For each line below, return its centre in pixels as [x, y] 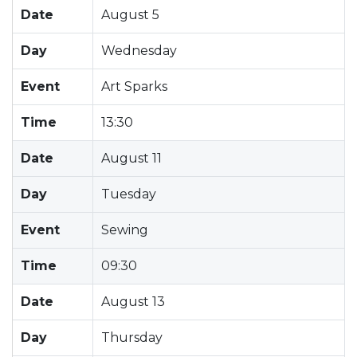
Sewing [125, 229]
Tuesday [129, 194]
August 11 [131, 158]
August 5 [130, 14]
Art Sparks [134, 86]
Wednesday [139, 50]
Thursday [132, 337]
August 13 [133, 301]
